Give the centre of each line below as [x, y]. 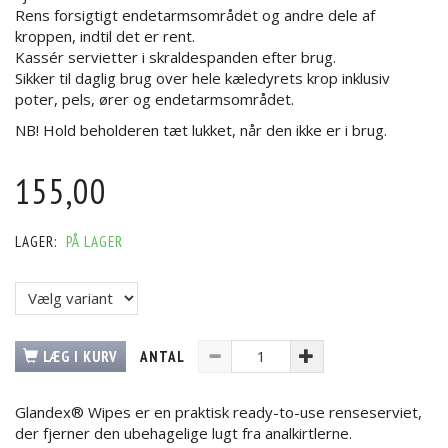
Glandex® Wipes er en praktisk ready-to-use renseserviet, [218, 411]
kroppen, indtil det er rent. [105, 35]
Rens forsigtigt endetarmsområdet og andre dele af [195, 14]
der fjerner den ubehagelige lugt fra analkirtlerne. [185, 432]
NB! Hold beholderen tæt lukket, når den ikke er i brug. [201, 130]
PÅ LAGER [94, 241]
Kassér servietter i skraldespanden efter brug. [175, 56]
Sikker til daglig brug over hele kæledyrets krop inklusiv [202, 77]
